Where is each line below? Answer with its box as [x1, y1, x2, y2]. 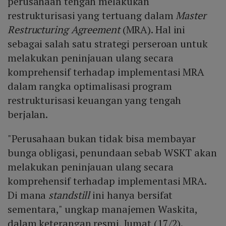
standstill [46, 188, 90, 202]
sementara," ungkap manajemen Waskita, [8, 202, 198, 216]
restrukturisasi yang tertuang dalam [8, 8, 176, 22]
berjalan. [8, 107, 48, 121]
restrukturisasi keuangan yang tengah [8, 93, 182, 107]
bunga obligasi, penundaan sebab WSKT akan [8, 145, 217, 159]
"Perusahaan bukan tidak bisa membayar [8, 131, 196, 145]
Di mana [8, 188, 46, 202]
